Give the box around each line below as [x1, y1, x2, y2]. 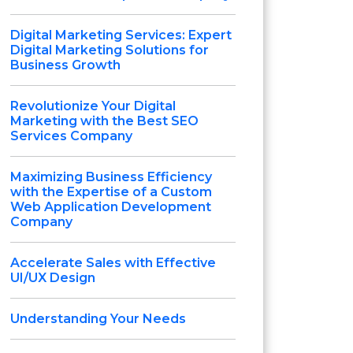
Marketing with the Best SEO [10, 113, 199, 128]
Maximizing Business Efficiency [10, 169, 212, 184]
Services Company [10, 128, 132, 143]
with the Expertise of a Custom [10, 184, 212, 199]
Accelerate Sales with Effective [10, 255, 216, 270]
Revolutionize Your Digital [10, 98, 176, 113]
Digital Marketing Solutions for [10, 43, 209, 58]
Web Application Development [10, 199, 211, 214]
